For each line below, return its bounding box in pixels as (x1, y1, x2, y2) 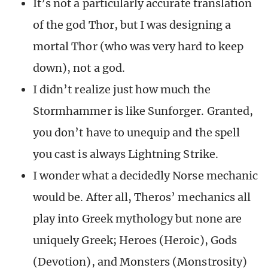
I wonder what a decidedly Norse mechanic (33, 169, 258, 183)
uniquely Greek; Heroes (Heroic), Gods (33, 233, 237, 248)
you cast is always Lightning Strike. (33, 147, 218, 162)
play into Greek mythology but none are (33, 212, 242, 226)
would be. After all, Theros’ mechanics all (33, 190, 251, 205)
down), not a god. (33, 61, 125, 75)
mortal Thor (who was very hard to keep (33, 39, 243, 54)
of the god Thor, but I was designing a (33, 18, 231, 32)
